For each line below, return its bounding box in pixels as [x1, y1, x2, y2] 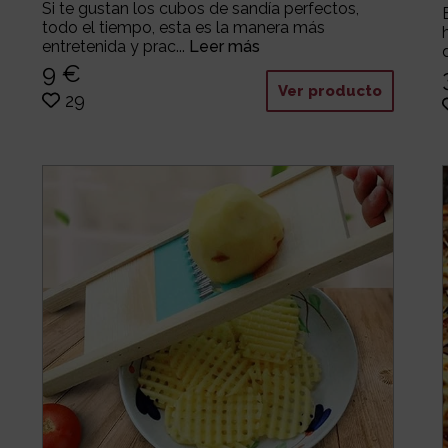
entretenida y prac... [41, 37, 189, 57]
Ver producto [277, 81, 382, 100]
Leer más [188, 37, 260, 57]
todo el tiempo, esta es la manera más [41, 18, 325, 38]
